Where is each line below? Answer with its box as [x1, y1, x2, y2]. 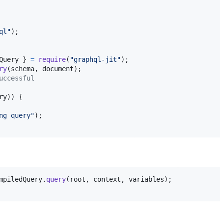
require [38, 55, 66, 63]
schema [11, 64, 34, 73]
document [42, 64, 74, 73]
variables [129, 175, 164, 183]
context [93, 175, 121, 183]
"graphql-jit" [70, 55, 121, 63]
